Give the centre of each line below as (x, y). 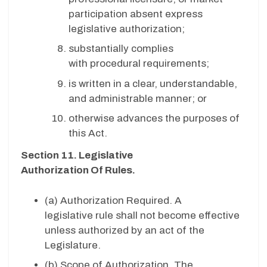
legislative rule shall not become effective (142, 215)
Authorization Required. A (121, 200)
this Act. (89, 133)
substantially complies (121, 49)
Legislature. (74, 245)
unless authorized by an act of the (125, 230)
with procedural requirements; (140, 64)
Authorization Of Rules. (79, 170)
